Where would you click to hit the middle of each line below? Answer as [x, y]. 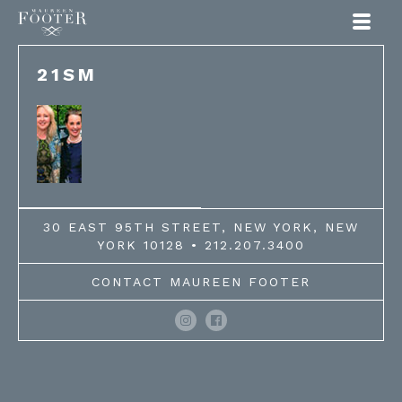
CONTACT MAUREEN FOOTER [201, 282]
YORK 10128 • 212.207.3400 [201, 245]
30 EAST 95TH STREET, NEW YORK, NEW [201, 227]
